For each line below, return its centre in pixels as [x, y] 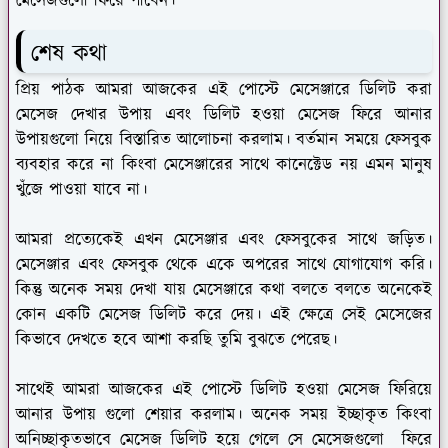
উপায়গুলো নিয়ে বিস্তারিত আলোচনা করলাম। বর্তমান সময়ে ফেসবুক [224, 139]
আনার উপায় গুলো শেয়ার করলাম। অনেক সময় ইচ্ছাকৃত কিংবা [224, 414]
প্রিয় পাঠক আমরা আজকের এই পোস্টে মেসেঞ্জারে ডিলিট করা [224, 89]
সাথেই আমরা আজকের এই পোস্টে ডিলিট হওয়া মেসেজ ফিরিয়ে [224, 389]
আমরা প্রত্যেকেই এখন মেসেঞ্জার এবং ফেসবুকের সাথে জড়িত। [224, 239]
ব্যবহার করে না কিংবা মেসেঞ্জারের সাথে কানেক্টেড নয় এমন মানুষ [224, 164]
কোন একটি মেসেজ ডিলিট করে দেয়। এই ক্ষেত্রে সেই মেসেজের [224, 314]
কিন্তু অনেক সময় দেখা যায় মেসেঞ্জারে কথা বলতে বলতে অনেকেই [224, 289]
